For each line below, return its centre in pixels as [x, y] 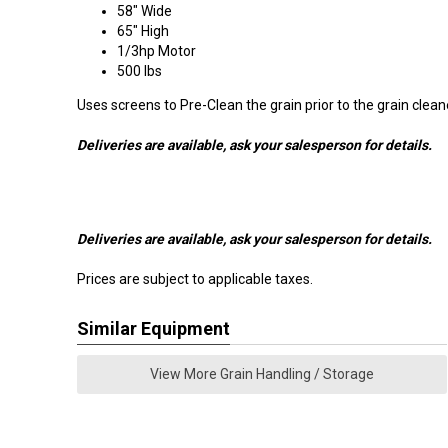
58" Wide [144, 11]
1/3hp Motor [156, 51]
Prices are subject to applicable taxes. [195, 279]
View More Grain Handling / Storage [262, 374]
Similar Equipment [153, 328]
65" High [143, 31]
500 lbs [139, 71]
